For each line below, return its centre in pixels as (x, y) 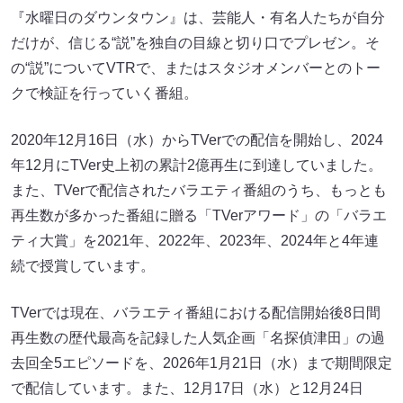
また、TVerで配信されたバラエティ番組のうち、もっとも (199, 190)
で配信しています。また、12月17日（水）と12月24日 (187, 388)
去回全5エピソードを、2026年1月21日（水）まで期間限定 (201, 363)
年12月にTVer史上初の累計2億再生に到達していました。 (197, 165)
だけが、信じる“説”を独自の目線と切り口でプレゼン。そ (195, 42)
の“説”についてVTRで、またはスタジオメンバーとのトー (196, 67)
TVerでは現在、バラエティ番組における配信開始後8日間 (196, 312)
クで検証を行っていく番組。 (104, 93)
